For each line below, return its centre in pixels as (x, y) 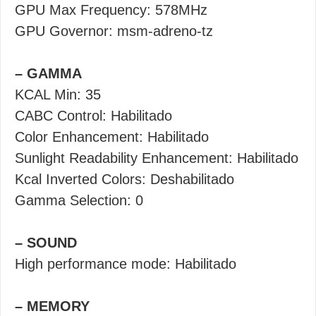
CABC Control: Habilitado (93, 116)
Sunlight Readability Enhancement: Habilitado (157, 158)
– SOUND (46, 243)
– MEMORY (52, 306)
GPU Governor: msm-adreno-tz (114, 31)
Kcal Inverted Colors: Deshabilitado (124, 179)
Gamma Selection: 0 (79, 200)
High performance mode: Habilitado (126, 264)
